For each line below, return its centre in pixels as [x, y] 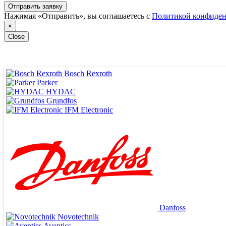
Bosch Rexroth [88, 73]
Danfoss [173, 207]
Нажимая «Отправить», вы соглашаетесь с [78, 16]
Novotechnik [78, 216]
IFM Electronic [89, 109]
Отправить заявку [35, 6]
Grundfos [62, 100]
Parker [47, 82]
